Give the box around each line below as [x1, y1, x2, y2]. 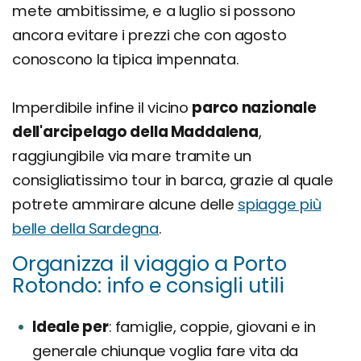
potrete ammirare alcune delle [12, 193, 238, 214]
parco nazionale [192, 97, 317, 118]
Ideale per [32, 316, 109, 337]
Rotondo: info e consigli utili [12, 270, 284, 300]
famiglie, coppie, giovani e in [111, 316, 316, 337]
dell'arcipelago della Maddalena [12, 121, 259, 142]
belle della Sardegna [12, 218, 160, 239]
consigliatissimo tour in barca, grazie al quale [12, 169, 334, 190]
